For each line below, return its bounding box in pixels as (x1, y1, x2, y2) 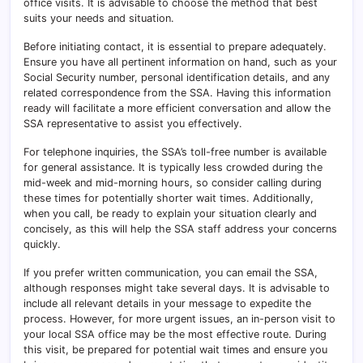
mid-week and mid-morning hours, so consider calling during (23, 177, 322, 190)
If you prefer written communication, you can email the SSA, (23, 267, 318, 280)
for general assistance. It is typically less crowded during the (23, 161, 322, 174)
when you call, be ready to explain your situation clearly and (23, 207, 317, 220)
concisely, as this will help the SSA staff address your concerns (23, 223, 337, 236)
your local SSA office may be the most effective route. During (23, 328, 327, 341)
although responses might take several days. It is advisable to (23, 282, 330, 295)
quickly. (23, 238, 61, 251)
